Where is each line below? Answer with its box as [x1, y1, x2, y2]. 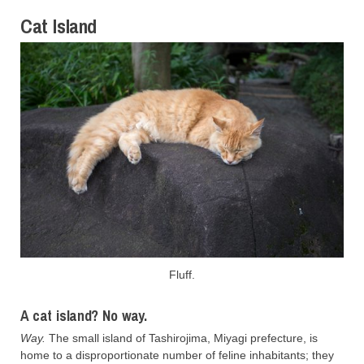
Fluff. [169, 268, 195, 282]
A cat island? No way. [20, 305, 147, 326]
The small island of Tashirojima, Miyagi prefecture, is [45, 331, 318, 344]
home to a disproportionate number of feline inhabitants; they [20, 348, 334, 362]
